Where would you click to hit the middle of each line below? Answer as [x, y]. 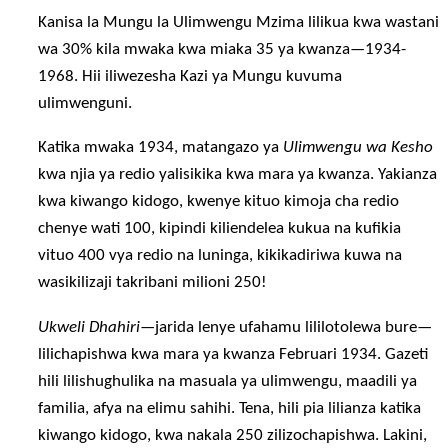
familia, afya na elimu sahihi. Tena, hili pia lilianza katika [230, 408]
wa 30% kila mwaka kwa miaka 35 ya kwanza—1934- [222, 50]
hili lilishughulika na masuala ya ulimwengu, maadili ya [228, 381]
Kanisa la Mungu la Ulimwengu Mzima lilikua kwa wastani [239, 23]
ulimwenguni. [85, 104]
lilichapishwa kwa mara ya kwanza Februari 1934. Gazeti [233, 354]
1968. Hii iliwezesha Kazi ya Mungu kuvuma [190, 77]
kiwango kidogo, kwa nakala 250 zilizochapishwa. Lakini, [233, 435]
